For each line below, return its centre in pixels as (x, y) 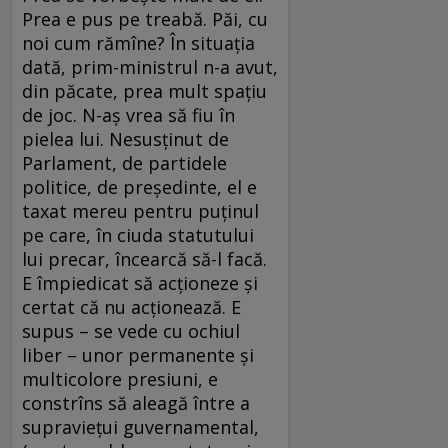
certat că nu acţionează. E (131, 307)
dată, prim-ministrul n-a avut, (150, 67)
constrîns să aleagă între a (136, 403)
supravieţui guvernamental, (140, 427)
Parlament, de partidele (124, 163)
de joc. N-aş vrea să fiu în (128, 115)
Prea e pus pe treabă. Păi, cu (145, 19)
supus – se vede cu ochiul (131, 331)
